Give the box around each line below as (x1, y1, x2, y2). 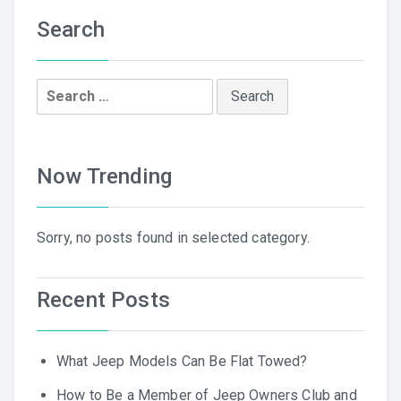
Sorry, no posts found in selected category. (37, 229, 310, 247)
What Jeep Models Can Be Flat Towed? (56, 353, 308, 371)
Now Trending (37, 164, 172, 190)
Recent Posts (37, 287, 170, 313)
